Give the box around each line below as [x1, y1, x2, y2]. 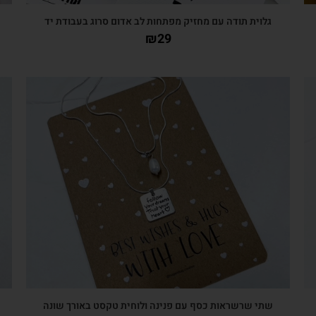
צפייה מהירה [79, 145, 133, 160]
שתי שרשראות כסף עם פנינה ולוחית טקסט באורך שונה [43, 298, 273, 313]
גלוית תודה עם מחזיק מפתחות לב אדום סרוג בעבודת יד [44, 13, 272, 29]
